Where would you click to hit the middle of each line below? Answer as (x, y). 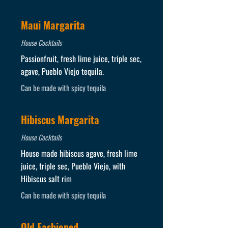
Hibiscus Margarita (60, 120)
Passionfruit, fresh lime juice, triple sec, (81, 59)
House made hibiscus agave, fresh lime (79, 153)
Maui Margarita (53, 25)
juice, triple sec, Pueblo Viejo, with (73, 166)
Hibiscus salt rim (46, 179)
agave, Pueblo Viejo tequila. (62, 71)
